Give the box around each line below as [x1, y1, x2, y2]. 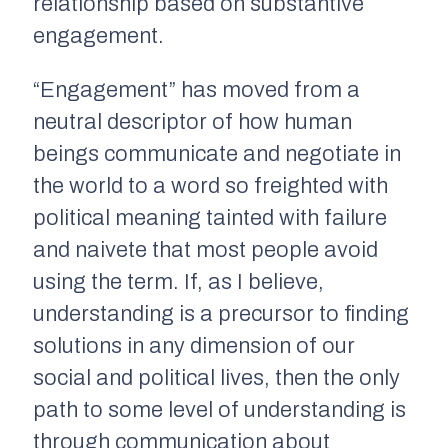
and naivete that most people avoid [33, 237, 378, 262]
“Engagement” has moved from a [33, 77, 360, 102]
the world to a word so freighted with [33, 173, 388, 198]
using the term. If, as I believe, [33, 269, 324, 294]
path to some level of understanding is [33, 397, 406, 422]
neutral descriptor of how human [33, 109, 352, 134]
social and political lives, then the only [33, 365, 400, 390]
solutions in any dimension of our [33, 333, 355, 358]
